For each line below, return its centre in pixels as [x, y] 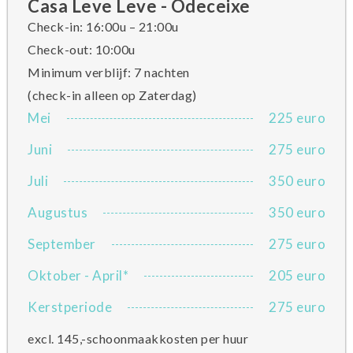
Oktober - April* [78, 275]
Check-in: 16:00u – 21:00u [103, 26]
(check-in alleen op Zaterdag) [112, 95]
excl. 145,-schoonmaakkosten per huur [138, 338]
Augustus [58, 212]
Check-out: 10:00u [82, 49]
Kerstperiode [70, 307]
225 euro [297, 118]
